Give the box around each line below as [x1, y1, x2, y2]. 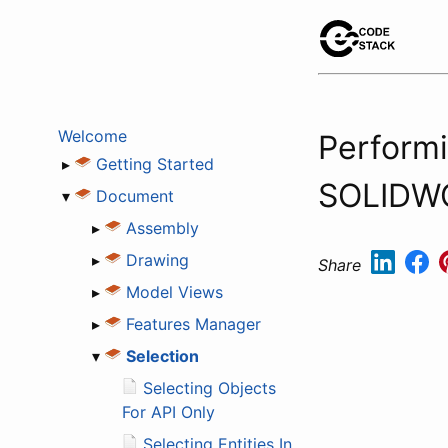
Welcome [58, 125, 127, 146]
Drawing [126, 249, 189, 270]
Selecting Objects [143, 377, 276, 398]
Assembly [126, 217, 199, 238]
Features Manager [126, 313, 261, 334]
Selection [126, 345, 199, 366]
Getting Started [96, 153, 214, 174]
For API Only [122, 401, 215, 422]
